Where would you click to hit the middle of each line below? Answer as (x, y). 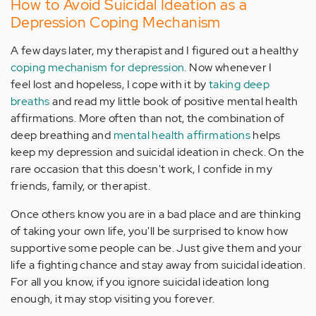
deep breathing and (62, 135)
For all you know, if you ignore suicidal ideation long (140, 281)
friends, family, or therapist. (80, 186)
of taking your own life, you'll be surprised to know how (150, 231)
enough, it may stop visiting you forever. (113, 298)
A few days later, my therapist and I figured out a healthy (155, 50)
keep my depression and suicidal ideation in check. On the (158, 152)
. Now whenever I (228, 67)
